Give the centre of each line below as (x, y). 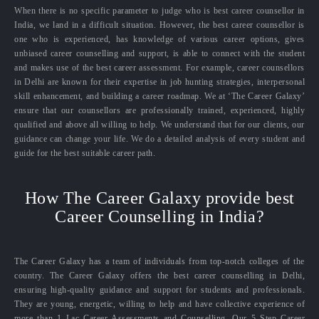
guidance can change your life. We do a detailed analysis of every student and (159, 138)
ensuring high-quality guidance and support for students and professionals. (159, 289)
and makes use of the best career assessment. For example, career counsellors (159, 67)
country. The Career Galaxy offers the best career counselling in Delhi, (159, 275)
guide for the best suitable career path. (85, 153)
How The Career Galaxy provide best (159, 198)
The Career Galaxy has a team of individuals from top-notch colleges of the (159, 261)
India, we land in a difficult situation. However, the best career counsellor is (159, 25)
